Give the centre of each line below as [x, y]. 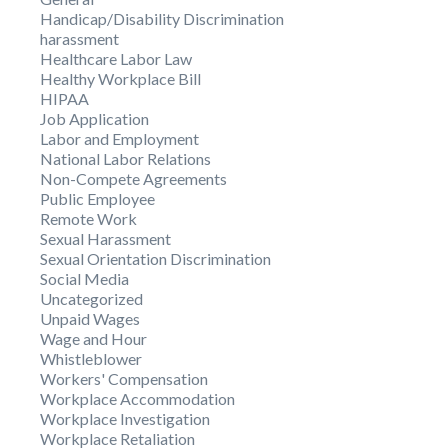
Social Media [84, 278]
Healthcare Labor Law [116, 58]
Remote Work [88, 218]
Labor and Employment [119, 138]
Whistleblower [91, 358]
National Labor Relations [125, 158]
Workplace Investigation [125, 418]
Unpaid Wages [90, 318]
